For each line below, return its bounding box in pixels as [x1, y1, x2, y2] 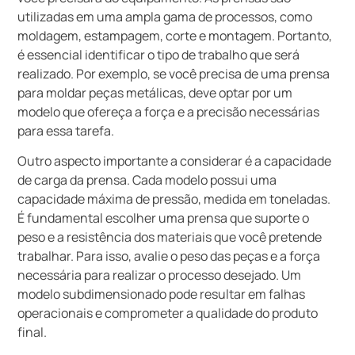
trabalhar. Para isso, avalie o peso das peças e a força [17, 247, 321, 265]
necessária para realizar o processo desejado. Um [17, 266, 302, 284]
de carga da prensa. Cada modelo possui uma [17, 171, 277, 189]
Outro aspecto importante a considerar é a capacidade [17, 152, 332, 170]
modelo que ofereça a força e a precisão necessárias [17, 102, 320, 120]
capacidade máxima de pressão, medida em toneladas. [17, 190, 331, 208]
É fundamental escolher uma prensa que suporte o [17, 209, 310, 227]
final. [17, 323, 48, 342]
